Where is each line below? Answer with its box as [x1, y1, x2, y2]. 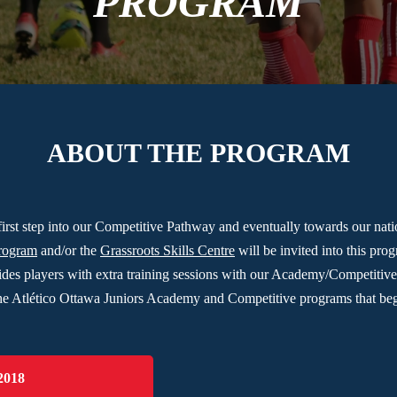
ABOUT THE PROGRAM [47, 137, 350, 167]
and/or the [37, 243, 100, 259]
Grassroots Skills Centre [100, 243, 235, 259]
